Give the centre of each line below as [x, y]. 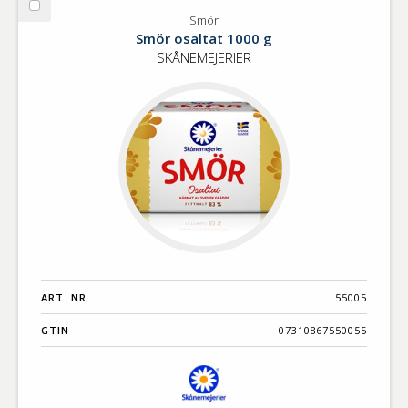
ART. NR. [66, 298]
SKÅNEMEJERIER [204, 57]
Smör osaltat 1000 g [204, 38]
